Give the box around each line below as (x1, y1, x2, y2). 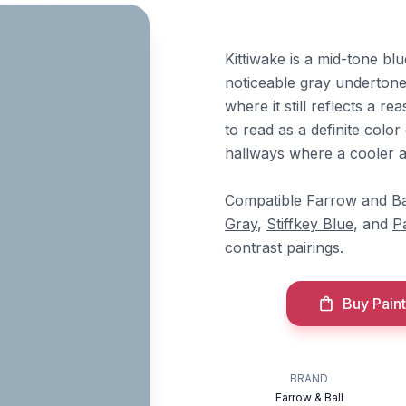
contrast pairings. (225, 238, 343, 256)
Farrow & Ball (275, 391, 343, 404)
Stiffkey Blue (266, 215, 353, 233)
